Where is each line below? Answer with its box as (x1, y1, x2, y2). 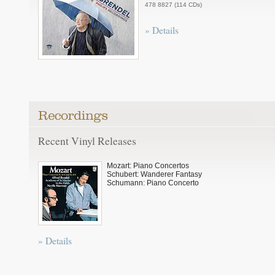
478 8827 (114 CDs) (145, 1, 202, 8)
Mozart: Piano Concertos (107, 161, 189, 170)
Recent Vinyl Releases (38, 133, 136, 148)
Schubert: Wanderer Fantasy (107, 170, 202, 179)
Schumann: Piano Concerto (107, 179, 199, 187)
